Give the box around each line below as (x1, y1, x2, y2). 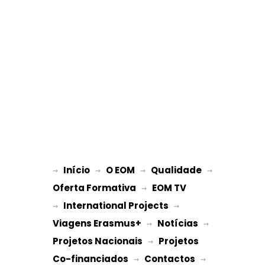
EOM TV (152, 182, 186, 194)
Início (63, 164, 90, 176)
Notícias (157, 217, 198, 230)
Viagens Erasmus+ (53, 217, 141, 230)
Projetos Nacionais (53, 235, 143, 247)
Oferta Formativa (53, 182, 136, 194)
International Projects (63, 199, 169, 212)
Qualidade (151, 164, 202, 176)
